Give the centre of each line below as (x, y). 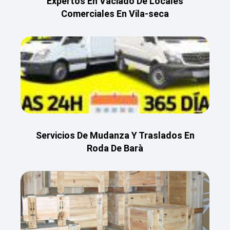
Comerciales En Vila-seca (115, 14)
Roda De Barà (115, 148)
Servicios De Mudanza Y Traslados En (115, 135)
